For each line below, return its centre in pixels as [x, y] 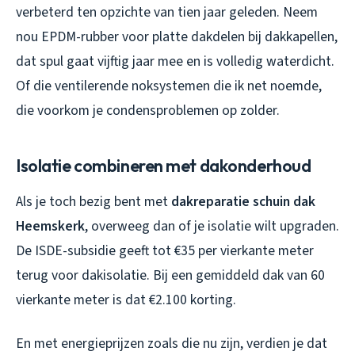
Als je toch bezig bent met [94, 201]
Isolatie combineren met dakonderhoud [164, 165]
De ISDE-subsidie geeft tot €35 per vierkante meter [165, 250]
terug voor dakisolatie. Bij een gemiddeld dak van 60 [170, 275]
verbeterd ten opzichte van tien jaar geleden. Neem [167, 12]
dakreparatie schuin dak [243, 201]
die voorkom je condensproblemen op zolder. [148, 110]
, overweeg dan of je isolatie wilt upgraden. [212, 226]
